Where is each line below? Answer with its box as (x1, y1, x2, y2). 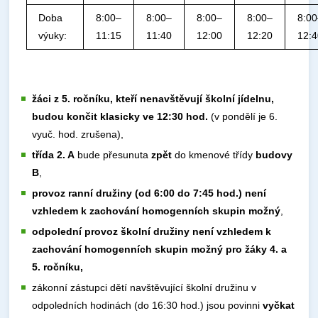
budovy (256, 149, 293, 160)
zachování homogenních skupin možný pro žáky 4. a (32, 243, 287, 255)
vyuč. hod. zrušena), (32, 128, 124, 140)
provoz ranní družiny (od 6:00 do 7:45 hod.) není (32, 187, 267, 199)
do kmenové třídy (172, 149, 256, 160)
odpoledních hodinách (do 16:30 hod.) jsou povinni (32, 300, 263, 311)
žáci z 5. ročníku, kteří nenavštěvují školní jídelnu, (32, 93, 275, 104)
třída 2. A (32, 149, 75, 160)
